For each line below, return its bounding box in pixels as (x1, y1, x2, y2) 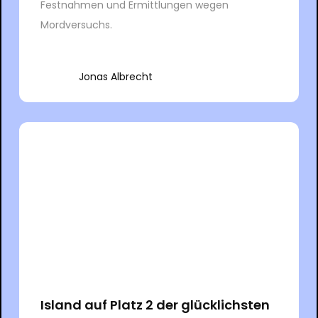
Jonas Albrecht (78, 69, 153, 84)
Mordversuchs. (40, 17, 112, 32)
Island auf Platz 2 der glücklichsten (40, 295, 270, 314)
